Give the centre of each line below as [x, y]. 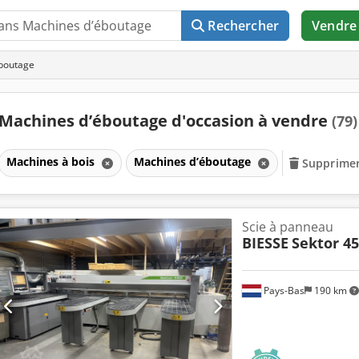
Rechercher [244, 26]
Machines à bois [52, 161]
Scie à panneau [287, 226]
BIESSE [265, 242]
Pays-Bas [282, 290]
